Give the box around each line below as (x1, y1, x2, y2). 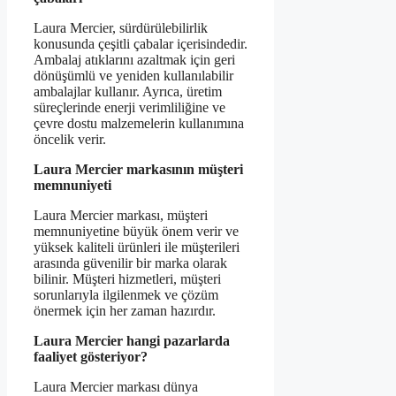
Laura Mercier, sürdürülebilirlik (34, 20, 208, 36)
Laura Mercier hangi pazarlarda (34, 333, 230, 349)
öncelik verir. (34, 132, 106, 148)
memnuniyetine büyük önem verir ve (34, 224, 239, 240)
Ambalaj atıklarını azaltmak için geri (34, 52, 235, 68)
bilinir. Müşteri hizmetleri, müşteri (34, 271, 221, 287)
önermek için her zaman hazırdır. (34, 303, 216, 319)
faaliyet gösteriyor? (34, 349, 148, 365)
